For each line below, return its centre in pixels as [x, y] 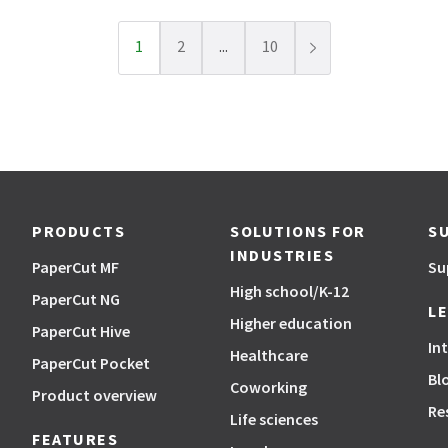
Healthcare [269, 355]
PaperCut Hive [81, 331]
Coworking [268, 387]
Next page [343, 47]
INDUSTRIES [282, 255]
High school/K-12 [289, 291]
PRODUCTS [78, 231]
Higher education [291, 323]
